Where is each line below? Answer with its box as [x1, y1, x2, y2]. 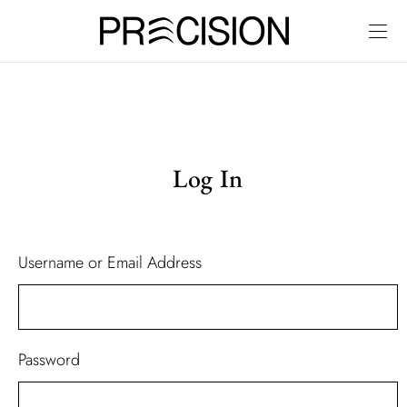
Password [18, 348, 80, 372]
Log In [173, 162, 243, 194]
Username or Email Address [18, 251, 202, 274]
